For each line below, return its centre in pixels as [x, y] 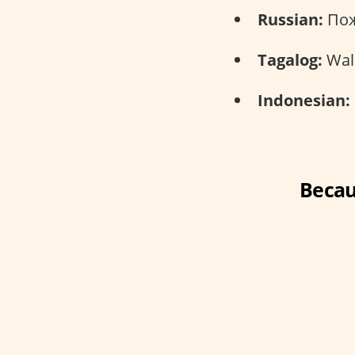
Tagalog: [290, 59]
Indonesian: [304, 100]
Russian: [290, 19]
